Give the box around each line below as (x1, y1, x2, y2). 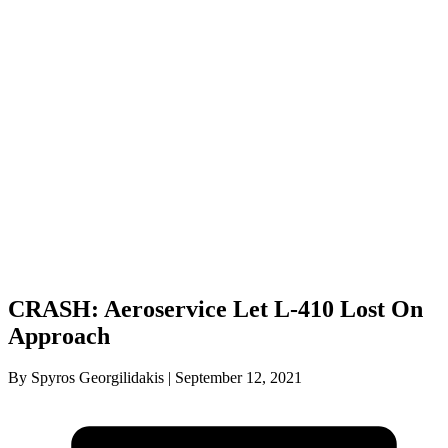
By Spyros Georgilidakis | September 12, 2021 (8, 369, 302, 387)
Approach (8, 322, 110, 349)
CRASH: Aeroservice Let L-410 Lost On (8, 295, 423, 322)
